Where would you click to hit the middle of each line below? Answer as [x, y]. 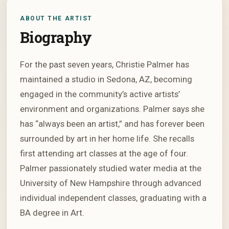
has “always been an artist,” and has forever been [112, 124]
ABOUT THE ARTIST [56, 18]
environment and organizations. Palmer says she [112, 109]
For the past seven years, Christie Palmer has [105, 64]
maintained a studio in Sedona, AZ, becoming [106, 79]
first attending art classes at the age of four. [104, 153]
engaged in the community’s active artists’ [100, 94]
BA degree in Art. [52, 213]
